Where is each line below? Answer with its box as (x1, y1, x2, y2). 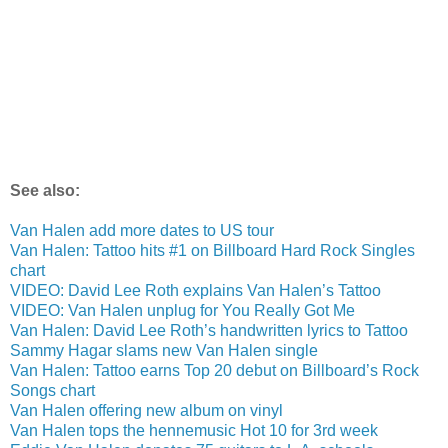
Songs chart (10, 382, 95, 400)
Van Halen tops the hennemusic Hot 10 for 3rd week (10, 422, 378, 440)
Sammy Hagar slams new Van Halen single (10, 342, 318, 360)
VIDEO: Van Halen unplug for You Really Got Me (10, 302, 355, 320)
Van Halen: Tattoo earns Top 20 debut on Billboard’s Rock (10, 362, 419, 380)
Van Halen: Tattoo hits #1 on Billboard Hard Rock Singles (10, 242, 415, 260)
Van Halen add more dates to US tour (10, 222, 274, 240)
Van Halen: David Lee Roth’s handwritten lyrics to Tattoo (10, 322, 408, 340)
